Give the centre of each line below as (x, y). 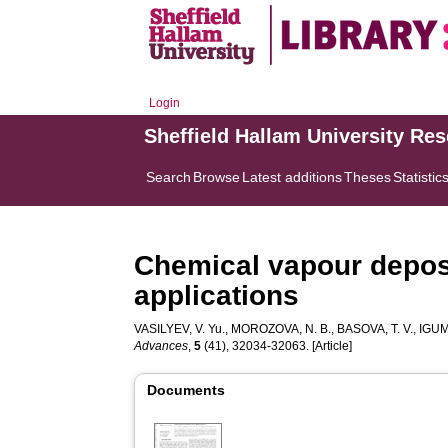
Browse (217, 177)
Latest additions (292, 177)
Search (169, 177)
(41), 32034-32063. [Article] (277, 346)
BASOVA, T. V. (375, 329)
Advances (161, 346)
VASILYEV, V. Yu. (180, 329)
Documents (186, 390)
